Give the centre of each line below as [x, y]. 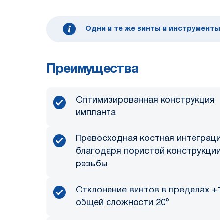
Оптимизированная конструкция [145, 100]
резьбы [92, 165]
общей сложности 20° [123, 203]
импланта [96, 113]
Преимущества [93, 69]
